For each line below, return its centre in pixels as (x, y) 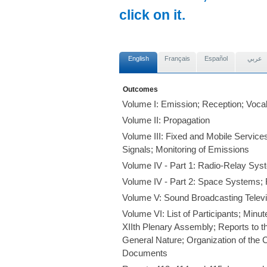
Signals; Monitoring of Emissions (186, 149)
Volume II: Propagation (166, 120)
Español (216, 58)
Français (177, 58)
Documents (145, 253)
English (139, 58)
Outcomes (140, 89)
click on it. (152, 15)
